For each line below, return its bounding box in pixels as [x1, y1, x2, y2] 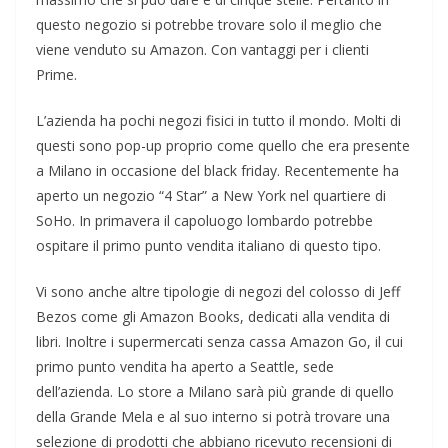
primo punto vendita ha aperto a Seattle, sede [36, 356, 334, 376]
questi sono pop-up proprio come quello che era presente [36, 135, 410, 155]
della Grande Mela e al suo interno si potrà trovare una [36, 406, 390, 426]
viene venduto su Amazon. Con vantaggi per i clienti [36, 39, 369, 59]
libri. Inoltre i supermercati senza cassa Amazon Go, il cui [36, 331, 403, 351]
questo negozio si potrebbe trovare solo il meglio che [36, 14, 382, 34]
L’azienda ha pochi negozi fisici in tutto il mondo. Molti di [36, 110, 401, 130]
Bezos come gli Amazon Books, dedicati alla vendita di [36, 306, 390, 326]
